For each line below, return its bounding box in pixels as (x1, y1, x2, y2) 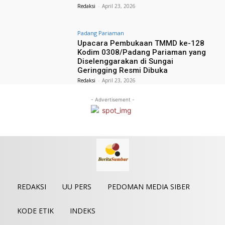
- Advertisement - (90, 96, 135, 102)
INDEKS (70, 205, 95, 215)
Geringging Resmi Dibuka (77, 65, 168, 75)
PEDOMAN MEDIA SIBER (107, 181, 190, 191)
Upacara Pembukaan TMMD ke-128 (77, 38, 205, 48)
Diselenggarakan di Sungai (77, 56, 174, 66)
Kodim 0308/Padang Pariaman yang (77, 47, 206, 57)
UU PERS (62, 181, 91, 191)
